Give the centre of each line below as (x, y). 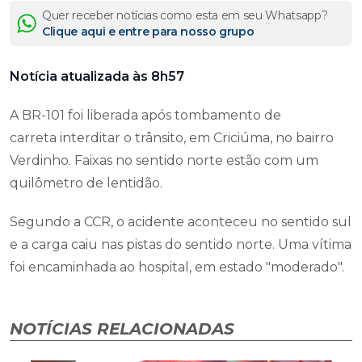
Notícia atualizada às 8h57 (97, 76)
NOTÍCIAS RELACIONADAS (122, 328)
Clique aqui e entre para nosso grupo (148, 31)
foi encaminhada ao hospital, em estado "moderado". (177, 267)
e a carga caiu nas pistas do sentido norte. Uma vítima (181, 244)
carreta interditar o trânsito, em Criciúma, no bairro (172, 137)
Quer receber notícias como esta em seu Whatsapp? (185, 15)
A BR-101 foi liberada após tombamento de (145, 115)
